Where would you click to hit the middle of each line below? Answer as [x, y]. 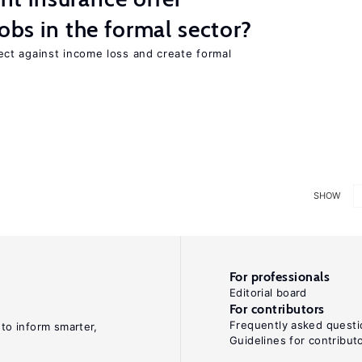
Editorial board [268, 293]
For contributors [277, 309]
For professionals [280, 277]
